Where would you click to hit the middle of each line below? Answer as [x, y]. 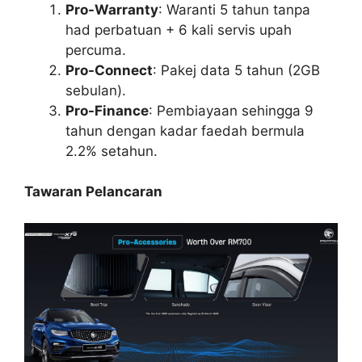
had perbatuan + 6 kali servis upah [179, 29]
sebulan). [96, 90]
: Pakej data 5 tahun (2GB [236, 70]
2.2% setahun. [112, 151]
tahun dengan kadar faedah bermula [185, 130]
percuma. [96, 50]
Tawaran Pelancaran [93, 192]
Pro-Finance [107, 110]
